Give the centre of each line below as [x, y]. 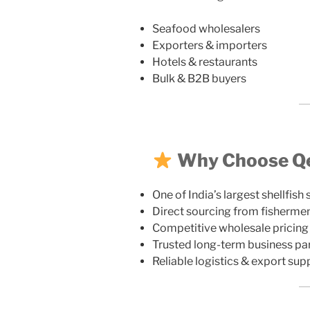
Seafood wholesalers [206, 29]
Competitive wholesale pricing [230, 228]
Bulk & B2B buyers [199, 79]
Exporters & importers [210, 46]
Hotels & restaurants [205, 62]
